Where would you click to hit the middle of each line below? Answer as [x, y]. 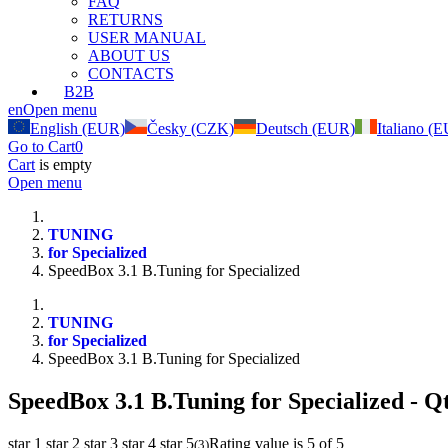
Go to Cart [41, 146]
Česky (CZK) [190, 128]
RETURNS [125, 19]
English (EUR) [77, 128]
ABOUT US [129, 55]
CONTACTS [131, 73]
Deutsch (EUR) [305, 128]
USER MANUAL [147, 37]
